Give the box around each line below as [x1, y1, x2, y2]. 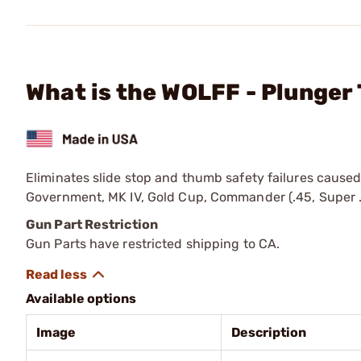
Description [231, 324, 306, 340]
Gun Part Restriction [26, 216, 158, 232]
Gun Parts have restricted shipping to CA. [26, 235, 280, 251]
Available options [26, 290, 136, 306]
